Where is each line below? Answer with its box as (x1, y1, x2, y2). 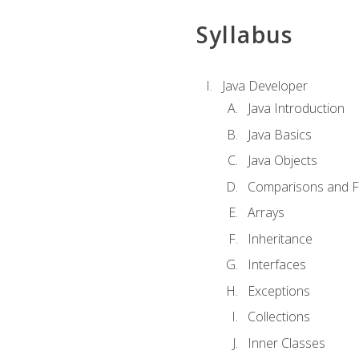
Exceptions (247, 281, 310, 300)
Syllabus (196, 19, 293, 50)
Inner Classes (247, 334, 325, 352)
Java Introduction (247, 99, 345, 117)
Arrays (247, 204, 284, 222)
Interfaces (247, 256, 306, 274)
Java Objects (247, 151, 317, 170)
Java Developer (221, 76, 308, 95)
